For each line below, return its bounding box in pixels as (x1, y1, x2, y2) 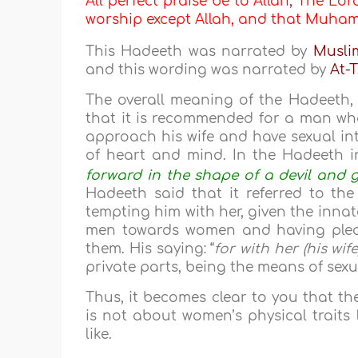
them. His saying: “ (86, 241, 215, 257)
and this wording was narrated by (86, 62, 331, 78)
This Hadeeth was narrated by (86, 43, 313, 59)
